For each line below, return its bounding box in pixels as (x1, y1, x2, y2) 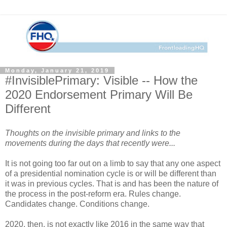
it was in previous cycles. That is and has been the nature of (5, 179, 218, 188)
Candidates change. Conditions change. (5, 199, 149, 208)
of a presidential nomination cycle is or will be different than (5, 169, 216, 178)
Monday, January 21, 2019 (5, 67, 109, 73)
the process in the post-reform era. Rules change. (5, 189, 181, 198)
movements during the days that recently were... (5, 138, 175, 147)
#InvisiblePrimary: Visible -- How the (5, 73, 198, 87)
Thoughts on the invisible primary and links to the (5, 128, 180, 137)
